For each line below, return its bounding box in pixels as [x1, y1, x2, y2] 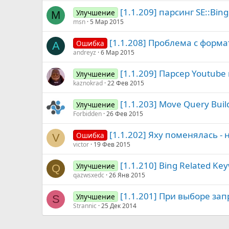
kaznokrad [73, 79, 103, 87]
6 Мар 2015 [101, 48, 134, 57]
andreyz [73, 48, 96, 57]
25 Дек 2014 [101, 201, 136, 210]
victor [73, 140, 89, 149]
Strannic [73, 201, 97, 210]
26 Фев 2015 [106, 109, 143, 118]
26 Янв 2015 [109, 171, 145, 179]
